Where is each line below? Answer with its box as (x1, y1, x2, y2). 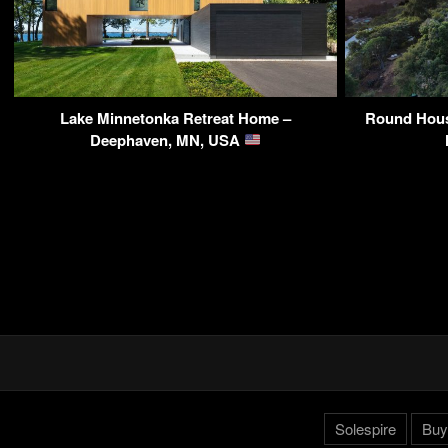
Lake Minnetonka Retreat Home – (60, 106, 291, 129)
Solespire (334, 417, 396, 439)
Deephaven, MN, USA (89, 128, 244, 151)
